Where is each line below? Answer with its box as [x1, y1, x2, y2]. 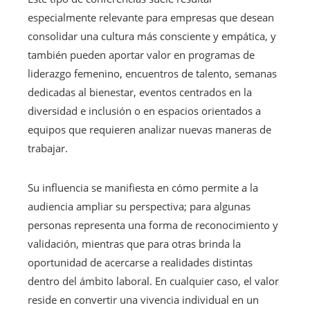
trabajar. [28, 140, 68, 155]
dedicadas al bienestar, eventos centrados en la [28, 84, 252, 99]
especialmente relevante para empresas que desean [28, 10, 274, 24]
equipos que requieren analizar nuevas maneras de [28, 122, 271, 136]
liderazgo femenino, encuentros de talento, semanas [28, 66, 277, 80]
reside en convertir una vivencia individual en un [28, 292, 259, 307]
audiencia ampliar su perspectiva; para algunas [28, 199, 250, 213]
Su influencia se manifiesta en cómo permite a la [28, 180, 258, 194]
